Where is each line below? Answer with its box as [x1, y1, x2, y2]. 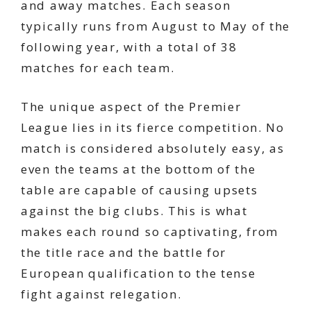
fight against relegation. [21, 285, 182, 302]
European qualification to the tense [21, 264, 256, 281]
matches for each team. [21, 60, 175, 76]
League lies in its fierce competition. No [21, 119, 285, 135]
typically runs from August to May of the [21, 18, 291, 34]
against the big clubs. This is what [21, 202, 248, 219]
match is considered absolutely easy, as [21, 140, 285, 156]
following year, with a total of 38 [21, 39, 237, 55]
